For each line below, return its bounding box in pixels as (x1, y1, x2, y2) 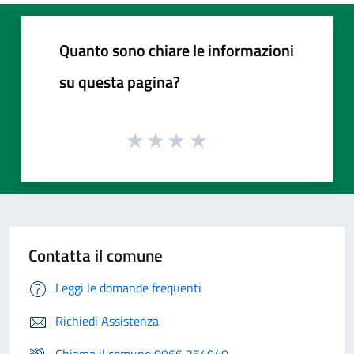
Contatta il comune (28, 243, 163, 269)
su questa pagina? (59, 69, 180, 94)
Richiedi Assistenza (55, 311, 159, 331)
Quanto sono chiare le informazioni (59, 37, 294, 62)
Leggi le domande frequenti (55, 278, 201, 298)
